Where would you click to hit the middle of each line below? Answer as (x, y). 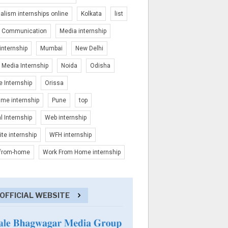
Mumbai (51, 49)
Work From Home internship (82, 152)
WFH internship (70, 135)
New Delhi (89, 49)
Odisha (100, 66)
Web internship (66, 118)
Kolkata (91, 14)
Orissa (54, 83)
